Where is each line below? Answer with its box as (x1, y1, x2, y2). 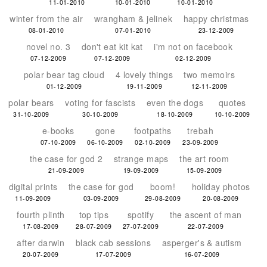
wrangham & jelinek (94, 13, 173, 24)
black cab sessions (75, 237, 151, 249)
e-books (42, 125, 74, 136)
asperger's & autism (162, 237, 242, 249)
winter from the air (10, 13, 83, 24)
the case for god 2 (29, 153, 103, 164)
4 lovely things (115, 69, 173, 80)
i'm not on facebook (154, 41, 233, 52)
